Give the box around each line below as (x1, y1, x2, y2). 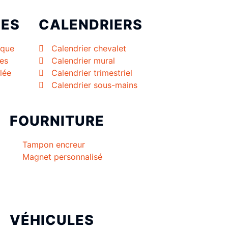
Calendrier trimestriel (51, 68, 132, 78)
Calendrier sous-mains (51, 80, 137, 91)
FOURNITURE (10, 112, 104, 130)
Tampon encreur (22, 139, 85, 150)
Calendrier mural (51, 55, 115, 66)
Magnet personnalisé (22, 152, 102, 162)
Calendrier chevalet (51, 43, 126, 54)
